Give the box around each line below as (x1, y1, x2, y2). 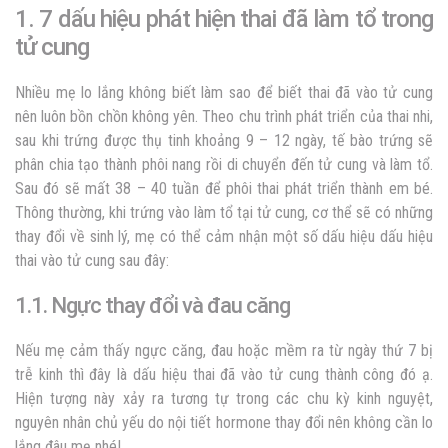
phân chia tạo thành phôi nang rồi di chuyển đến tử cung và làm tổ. (15, 154, 433, 174)
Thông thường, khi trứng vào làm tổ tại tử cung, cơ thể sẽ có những (15, 202, 433, 222)
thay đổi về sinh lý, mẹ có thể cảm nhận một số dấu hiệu (15, 226, 381, 246)
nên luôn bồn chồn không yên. (15, 106, 203, 126)
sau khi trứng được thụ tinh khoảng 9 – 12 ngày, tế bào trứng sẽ (15, 130, 433, 150)
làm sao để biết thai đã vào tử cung (201, 82, 434, 102)
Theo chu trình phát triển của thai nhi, (202, 106, 434, 126)
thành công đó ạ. (318, 364, 434, 384)
